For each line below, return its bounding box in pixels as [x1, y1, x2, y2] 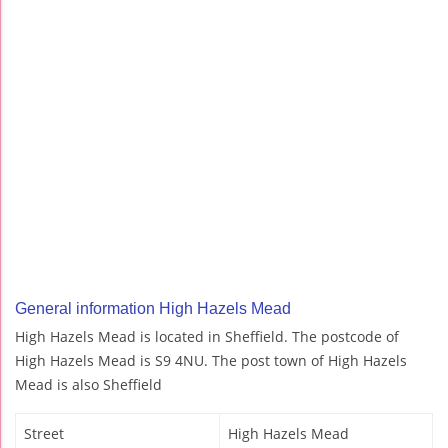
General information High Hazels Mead [15, 300, 291, 318]
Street [24, 424, 64, 444]
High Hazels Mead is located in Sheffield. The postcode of [15, 327, 399, 347]
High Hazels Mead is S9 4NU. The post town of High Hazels [15, 351, 407, 371]
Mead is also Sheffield [15, 375, 162, 395]
